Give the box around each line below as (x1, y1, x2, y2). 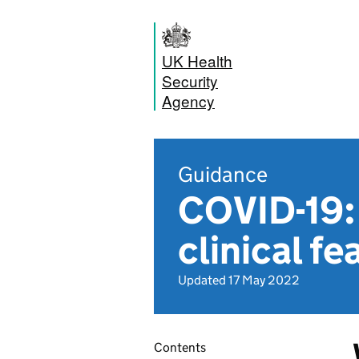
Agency (162, 90, 215, 111)
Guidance (178, 161, 268, 188)
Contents (154, 340, 206, 355)
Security (162, 70, 218, 91)
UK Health (162, 50, 232, 71)
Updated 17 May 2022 (178, 272, 300, 288)
